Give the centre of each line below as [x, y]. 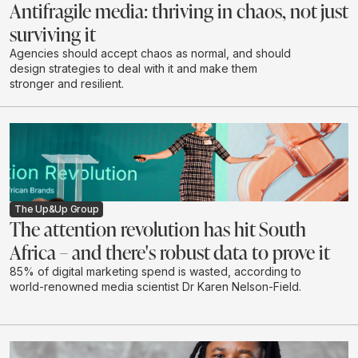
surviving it [53, 33]
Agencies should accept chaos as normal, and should [150, 53]
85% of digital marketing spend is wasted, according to [155, 271]
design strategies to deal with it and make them [133, 68]
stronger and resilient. [67, 83]
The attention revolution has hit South [158, 229]
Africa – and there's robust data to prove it [170, 252]
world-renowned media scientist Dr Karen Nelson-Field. [155, 286]
